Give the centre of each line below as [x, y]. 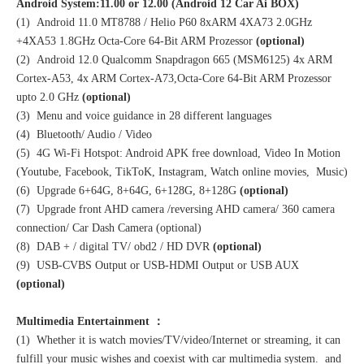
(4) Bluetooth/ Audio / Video [84, 135]
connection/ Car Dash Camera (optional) [109, 228]
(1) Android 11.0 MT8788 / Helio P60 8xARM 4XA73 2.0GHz [164, 23]
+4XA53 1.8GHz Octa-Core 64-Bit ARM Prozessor [136, 41]
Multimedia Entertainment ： [90, 322]
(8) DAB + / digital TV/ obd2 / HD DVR [115, 247]
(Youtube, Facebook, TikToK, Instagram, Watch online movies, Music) [182, 172]
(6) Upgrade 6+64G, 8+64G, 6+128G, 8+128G [128, 191]
